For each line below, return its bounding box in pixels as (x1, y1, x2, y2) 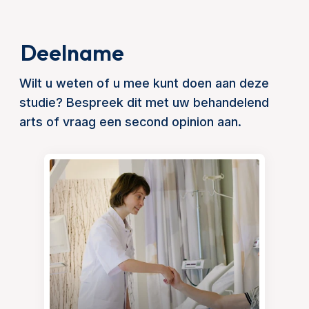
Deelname (21, 39, 124, 66)
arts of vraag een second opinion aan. (19, 114, 241, 129)
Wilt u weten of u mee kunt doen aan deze (19, 76, 269, 90)
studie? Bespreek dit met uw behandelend (19, 95, 269, 110)
